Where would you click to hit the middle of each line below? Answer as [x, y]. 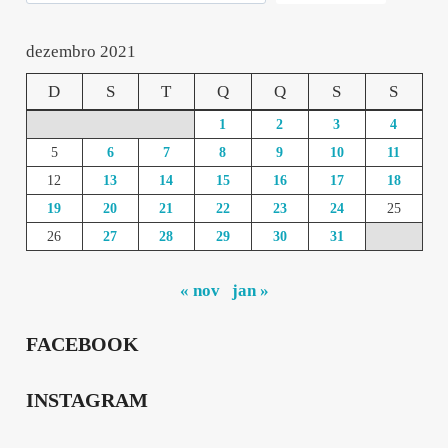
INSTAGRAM [86, 399]
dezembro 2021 [80, 51]
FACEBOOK [82, 344]
